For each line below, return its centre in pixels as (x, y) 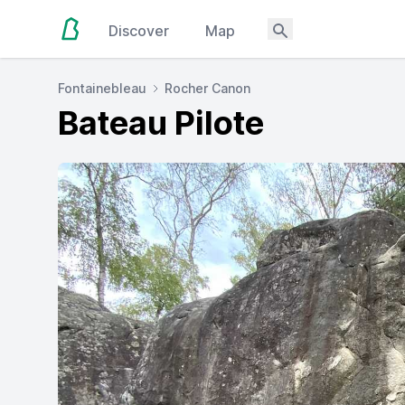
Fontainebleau (102, 88)
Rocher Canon (207, 88)
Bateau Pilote (161, 123)
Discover (139, 31)
